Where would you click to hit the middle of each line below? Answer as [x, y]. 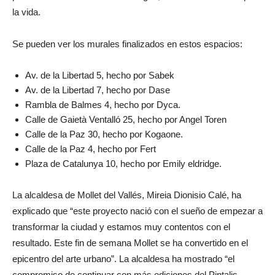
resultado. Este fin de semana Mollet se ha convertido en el [130, 243]
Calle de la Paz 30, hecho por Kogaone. [104, 134]
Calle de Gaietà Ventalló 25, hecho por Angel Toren [126, 119]
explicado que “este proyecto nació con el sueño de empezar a [137, 211]
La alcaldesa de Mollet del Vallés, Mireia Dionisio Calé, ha [127, 195]
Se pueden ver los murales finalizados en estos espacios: [127, 44]
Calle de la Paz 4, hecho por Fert [91, 149]
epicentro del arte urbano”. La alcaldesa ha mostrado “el [123, 259]
